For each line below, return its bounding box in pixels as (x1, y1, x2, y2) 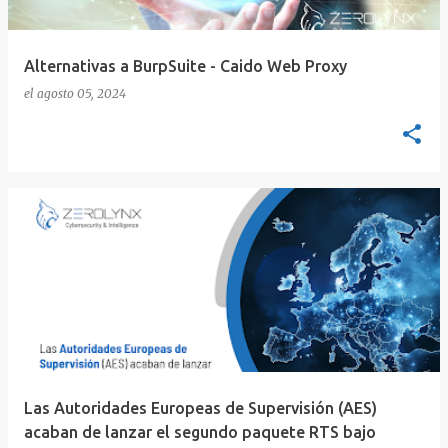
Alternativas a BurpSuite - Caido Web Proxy (24, 57, 347, 76)
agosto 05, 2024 (37, 86, 126, 102)
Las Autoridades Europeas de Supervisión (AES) (24, 399, 377, 418)
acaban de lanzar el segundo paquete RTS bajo (24, 423, 376, 442)
